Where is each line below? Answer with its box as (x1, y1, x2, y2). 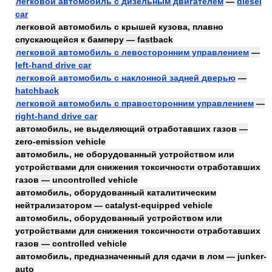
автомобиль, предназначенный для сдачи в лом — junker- (16, 251, 267, 261)
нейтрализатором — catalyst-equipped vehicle (15, 200, 212, 210)
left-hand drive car (15, 60, 91, 70)
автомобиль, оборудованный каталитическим (16, 188, 216, 197)
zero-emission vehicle (15, 137, 106, 146)
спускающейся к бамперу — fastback (15, 35, 173, 44)
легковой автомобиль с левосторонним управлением (16, 47, 249, 57)
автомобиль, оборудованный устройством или (16, 213, 222, 223)
